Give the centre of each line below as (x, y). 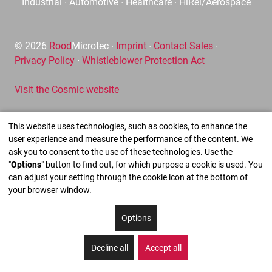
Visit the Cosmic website (67, 90)
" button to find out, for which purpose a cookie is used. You (152, 165)
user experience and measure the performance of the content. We (131, 139)
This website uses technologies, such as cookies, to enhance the (128, 126)
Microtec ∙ (94, 46)
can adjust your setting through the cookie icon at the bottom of (128, 177)
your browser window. (50, 190)
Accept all (163, 247)
